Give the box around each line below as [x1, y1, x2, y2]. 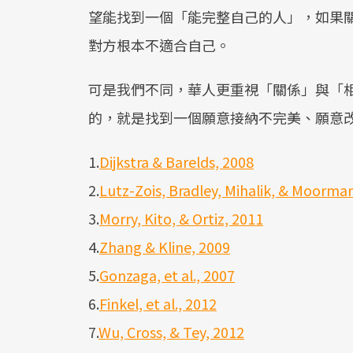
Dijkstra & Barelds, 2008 [99, 150, 254, 172]
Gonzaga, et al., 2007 [99, 264, 235, 285]
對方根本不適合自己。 [88, 34, 230, 55]
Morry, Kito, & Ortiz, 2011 [99, 207, 263, 229]
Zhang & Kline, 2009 [99, 236, 230, 257]
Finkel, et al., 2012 [99, 292, 217, 314]
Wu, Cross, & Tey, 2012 [98, 321, 244, 342]
